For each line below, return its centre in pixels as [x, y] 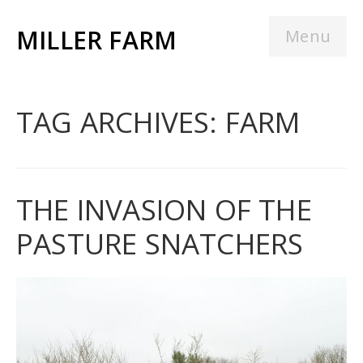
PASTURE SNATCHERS [160, 243]
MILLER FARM [97, 40]
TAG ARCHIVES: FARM [158, 122]
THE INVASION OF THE [164, 209]
